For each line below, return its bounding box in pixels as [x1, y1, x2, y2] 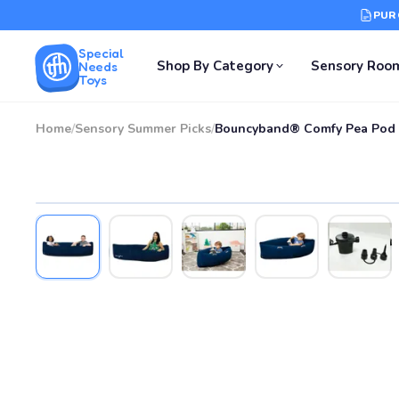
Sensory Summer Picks [75, 120, 211, 137]
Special [78, 44, 124, 61]
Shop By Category [157, 57, 274, 75]
